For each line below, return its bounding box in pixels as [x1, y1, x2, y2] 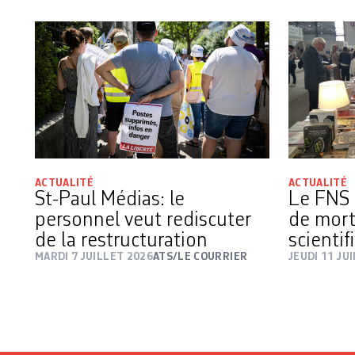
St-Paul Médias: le [35, 189, 185, 210]
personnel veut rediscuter [35, 209, 251, 231]
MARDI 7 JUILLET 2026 [35, 250, 153, 262]
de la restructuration [35, 230, 208, 251]
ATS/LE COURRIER [153, 250, 248, 262]
